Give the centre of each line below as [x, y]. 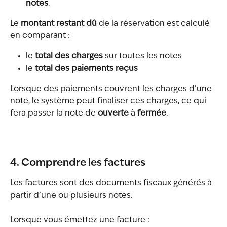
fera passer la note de [54, 114]
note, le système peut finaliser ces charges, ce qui [109, 102]
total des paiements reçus [86, 69]
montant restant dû [59, 24]
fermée [152, 114]
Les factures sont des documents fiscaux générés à [112, 184]
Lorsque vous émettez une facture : [80, 220]
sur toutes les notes [142, 56]
